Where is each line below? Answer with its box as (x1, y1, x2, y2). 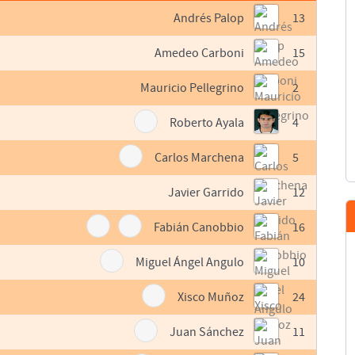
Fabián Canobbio (154, 220, 245, 235)
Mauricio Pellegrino (140, 81, 245, 96)
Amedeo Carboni (155, 46, 245, 61)
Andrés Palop (174, 11, 245, 26)
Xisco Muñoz (177, 290, 245, 305)
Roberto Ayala (170, 116, 245, 131)
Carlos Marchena (155, 151, 245, 166)
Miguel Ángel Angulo (136, 255, 245, 270)
